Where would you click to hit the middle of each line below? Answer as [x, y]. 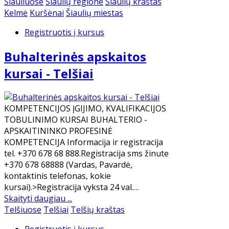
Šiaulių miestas [95, 13]
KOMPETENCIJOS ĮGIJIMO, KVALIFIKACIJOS [85, 109]
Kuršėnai [47, 13]
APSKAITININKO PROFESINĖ [58, 131]
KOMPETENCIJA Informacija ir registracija [84, 142]
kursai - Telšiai [49, 73]
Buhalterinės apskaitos [75, 56]
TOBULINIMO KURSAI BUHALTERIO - [76, 120]
